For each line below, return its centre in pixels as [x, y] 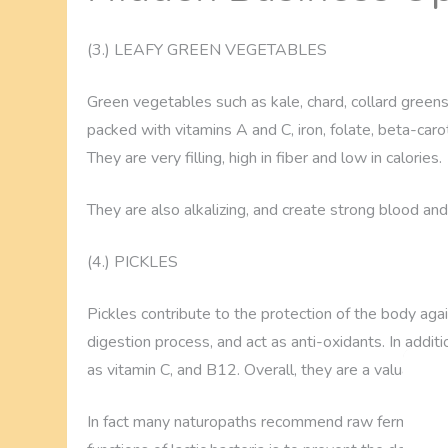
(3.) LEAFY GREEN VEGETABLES [207, 50]
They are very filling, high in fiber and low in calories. [265, 158]
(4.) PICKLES [133, 262]
